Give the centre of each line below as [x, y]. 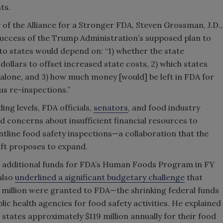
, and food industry [164, 108]
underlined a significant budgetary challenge [100, 177]
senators [111, 108]
